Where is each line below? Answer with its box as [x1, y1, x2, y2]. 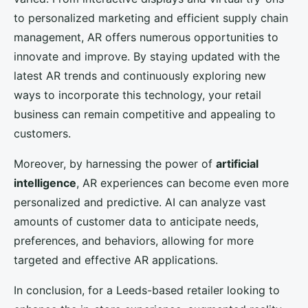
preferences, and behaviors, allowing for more [14, 234, 254, 248]
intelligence [14, 176, 76, 190]
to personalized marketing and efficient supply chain [14, 11, 288, 25]
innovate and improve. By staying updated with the [14, 49, 280, 64]
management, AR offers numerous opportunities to [14, 30, 278, 45]
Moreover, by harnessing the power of [14, 157, 216, 171]
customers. [14, 126, 71, 141]
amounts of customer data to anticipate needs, [14, 214, 258, 229]
